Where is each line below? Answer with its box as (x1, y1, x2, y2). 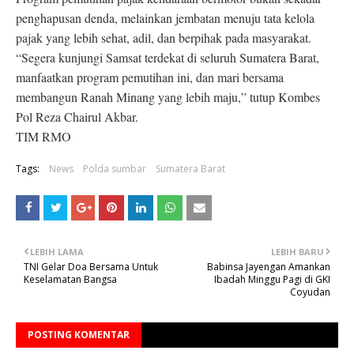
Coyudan (290, 285, 330, 299)
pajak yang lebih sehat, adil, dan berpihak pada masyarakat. (16, 29, 311, 47)
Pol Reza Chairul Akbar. (16, 108, 138, 126)
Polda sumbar (83, 162, 146, 176)
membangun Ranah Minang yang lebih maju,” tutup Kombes (16, 88, 320, 106)
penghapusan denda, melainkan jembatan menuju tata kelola (16, 9, 314, 27)
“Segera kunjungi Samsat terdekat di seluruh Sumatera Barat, (16, 49, 319, 66)
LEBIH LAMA (30, 246, 84, 258)
